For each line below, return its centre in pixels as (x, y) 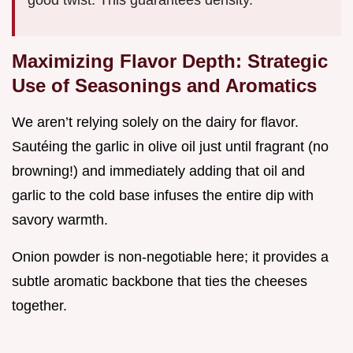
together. (39, 306)
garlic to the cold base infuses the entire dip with (163, 196)
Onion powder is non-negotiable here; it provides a (170, 257)
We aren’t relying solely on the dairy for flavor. (155, 123)
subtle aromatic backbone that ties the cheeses (160, 282)
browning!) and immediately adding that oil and (158, 171)
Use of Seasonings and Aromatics (164, 86)
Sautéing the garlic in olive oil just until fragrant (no (170, 147)
